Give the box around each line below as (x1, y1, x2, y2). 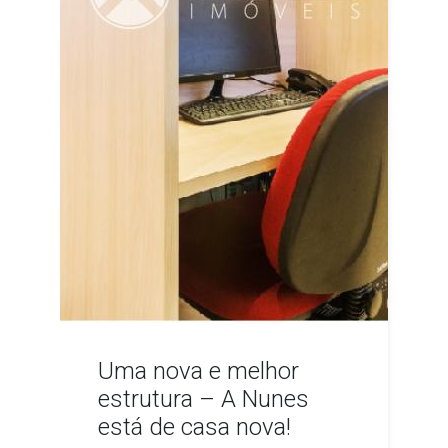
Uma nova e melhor (98, 356, 300, 385)
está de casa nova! (98, 412, 292, 441)
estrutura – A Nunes (98, 384, 310, 413)
